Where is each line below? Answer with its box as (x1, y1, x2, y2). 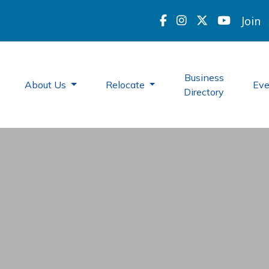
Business (184, 71, 224, 83)
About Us (25, 79, 68, 91)
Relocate (105, 79, 147, 91)
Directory (184, 86, 225, 98)
